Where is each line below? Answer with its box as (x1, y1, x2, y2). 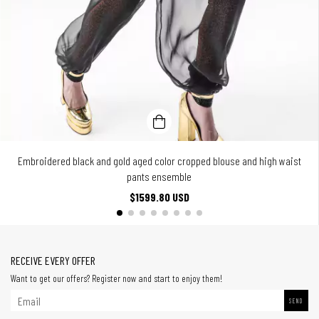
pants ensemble (127, 169, 192, 184)
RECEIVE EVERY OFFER (11, 253, 95, 268)
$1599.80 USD (129, 190, 189, 204)
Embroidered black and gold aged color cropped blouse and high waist (17, 154, 301, 168)
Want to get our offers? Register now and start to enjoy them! (11, 272, 222, 285)
